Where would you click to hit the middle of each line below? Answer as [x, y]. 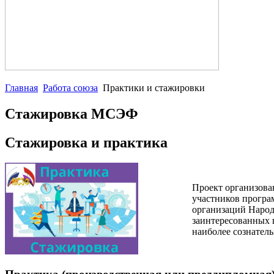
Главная [21, 88]
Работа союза [70, 88]
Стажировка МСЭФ [72, 113]
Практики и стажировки [154, 88]
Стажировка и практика [86, 142]
